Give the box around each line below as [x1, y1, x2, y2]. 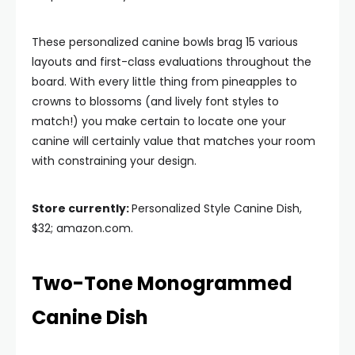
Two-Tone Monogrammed [32, 270, 292, 296]
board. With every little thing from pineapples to [32, 74, 297, 90]
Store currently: [32, 200, 132, 216]
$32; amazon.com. [32, 220, 133, 236]
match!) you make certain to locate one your [32, 113, 286, 129]
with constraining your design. [32, 153, 197, 169]
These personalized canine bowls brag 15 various [32, 34, 298, 50]
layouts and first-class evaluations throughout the [32, 54, 311, 70]
